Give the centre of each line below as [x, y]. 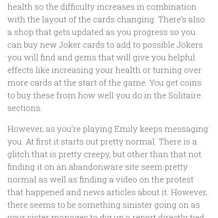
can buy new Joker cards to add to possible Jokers [105, 45]
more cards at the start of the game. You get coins [104, 83]
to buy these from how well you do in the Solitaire [104, 95]
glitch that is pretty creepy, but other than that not [104, 154]
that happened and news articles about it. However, [107, 192]
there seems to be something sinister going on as [104, 204]
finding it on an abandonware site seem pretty [98, 166]
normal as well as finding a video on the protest [100, 179]
